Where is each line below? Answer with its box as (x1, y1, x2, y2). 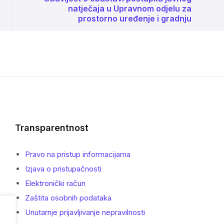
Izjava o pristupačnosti (24, 164, 101, 174)
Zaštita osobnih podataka (24, 193, 111, 203)
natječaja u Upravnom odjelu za (67, 3, 191, 14)
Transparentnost (14, 122, 88, 133)
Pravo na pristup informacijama (24, 149, 130, 159)
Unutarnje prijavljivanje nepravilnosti (24, 207, 145, 217)
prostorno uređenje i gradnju (77, 13, 191, 24)
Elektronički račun (24, 178, 85, 188)
